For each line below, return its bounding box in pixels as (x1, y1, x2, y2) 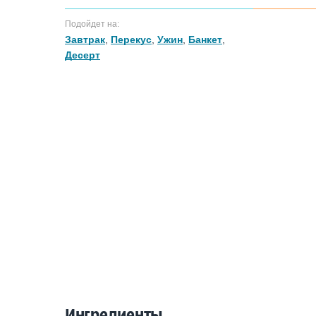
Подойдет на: (65, 19, 119, 29)
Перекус (111, 34, 152, 45)
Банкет (188, 34, 222, 45)
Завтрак (65, 34, 105, 45)
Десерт (65, 49, 100, 61)
